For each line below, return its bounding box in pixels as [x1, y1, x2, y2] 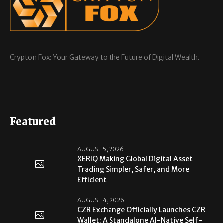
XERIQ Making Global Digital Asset [77, 154, 193, 164]
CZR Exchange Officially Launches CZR [77, 205, 206, 215]
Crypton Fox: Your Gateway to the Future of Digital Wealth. [10, 53, 200, 62]
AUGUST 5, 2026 [77, 145, 124, 153]
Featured [10, 115, 56, 128]
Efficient [77, 175, 107, 185]
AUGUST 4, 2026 [77, 196, 125, 204]
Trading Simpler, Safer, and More [77, 165, 190, 174]
